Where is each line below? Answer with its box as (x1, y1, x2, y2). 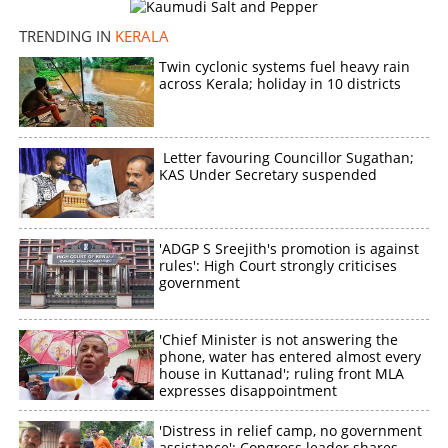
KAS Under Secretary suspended (159, 164, 378, 184)
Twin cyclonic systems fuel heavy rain (159, 56, 411, 76)
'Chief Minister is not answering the (159, 329, 399, 349)
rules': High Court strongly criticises (159, 255, 398, 275)
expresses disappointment (159, 380, 338, 400)
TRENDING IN (19, 25, 115, 46)
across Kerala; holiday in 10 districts (159, 73, 402, 93)
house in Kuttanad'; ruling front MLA (159, 363, 405, 383)
